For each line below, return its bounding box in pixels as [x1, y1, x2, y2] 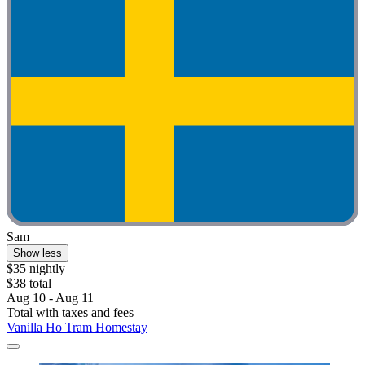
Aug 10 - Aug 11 [7, 290, 94, 305]
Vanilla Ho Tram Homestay [7, 319, 147, 334]
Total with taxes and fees [7, 305, 134, 319]
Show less [13, 246, 62, 259]
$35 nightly [7, 261, 65, 275]
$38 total [7, 275, 51, 290]
